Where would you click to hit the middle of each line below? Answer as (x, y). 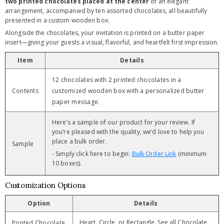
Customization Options (45, 185)
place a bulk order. (79, 141)
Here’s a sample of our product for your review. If (123, 122)
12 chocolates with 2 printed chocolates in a (117, 80)
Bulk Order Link (154, 154)
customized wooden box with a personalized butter (128, 91)
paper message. (76, 102)
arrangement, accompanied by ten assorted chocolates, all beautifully (106, 11)
